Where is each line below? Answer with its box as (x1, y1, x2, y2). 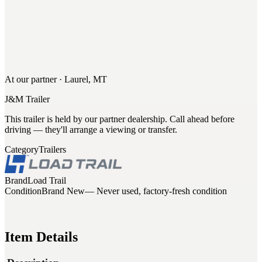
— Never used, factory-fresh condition (85, 186, 227, 196)
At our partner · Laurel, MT (5, 74, 107, 85)
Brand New (42, 186, 85, 196)
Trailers (39, 144, 66, 155)
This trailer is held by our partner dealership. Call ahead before (5, 114, 235, 125)
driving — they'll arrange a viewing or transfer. (5, 125, 177, 135)
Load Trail (27, 175, 66, 186)
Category (5, 144, 39, 155)
